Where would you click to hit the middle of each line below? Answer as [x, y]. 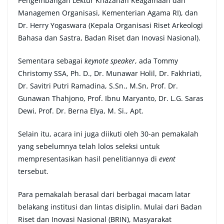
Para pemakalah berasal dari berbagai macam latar [104, 194]
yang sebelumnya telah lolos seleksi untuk [89, 146]
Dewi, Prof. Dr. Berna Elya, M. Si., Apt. [81, 111]
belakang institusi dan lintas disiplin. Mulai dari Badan [110, 207]
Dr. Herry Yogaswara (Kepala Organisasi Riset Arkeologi [110, 25]
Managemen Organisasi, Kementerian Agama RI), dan [108, 13]
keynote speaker [110, 61]
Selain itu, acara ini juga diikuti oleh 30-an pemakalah [108, 134]
